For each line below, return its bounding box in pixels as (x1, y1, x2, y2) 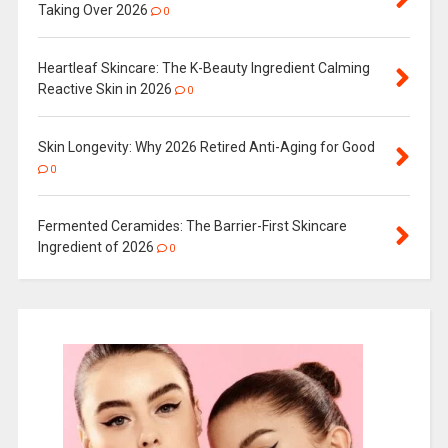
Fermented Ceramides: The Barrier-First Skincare (37, 217, 347, 234)
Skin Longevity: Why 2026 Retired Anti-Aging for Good (37, 138, 375, 155)
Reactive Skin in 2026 (37, 80, 172, 97)
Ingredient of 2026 (37, 238, 154, 255)
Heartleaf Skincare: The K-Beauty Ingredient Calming (37, 59, 370, 76)
